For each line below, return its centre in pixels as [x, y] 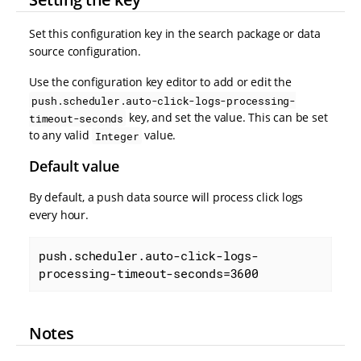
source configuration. [85, 52]
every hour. [59, 215]
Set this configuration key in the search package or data [175, 34]
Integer [117, 136]
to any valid [61, 135]
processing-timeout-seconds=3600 [149, 274]
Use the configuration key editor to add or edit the [160, 82]
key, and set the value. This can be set [227, 118]
